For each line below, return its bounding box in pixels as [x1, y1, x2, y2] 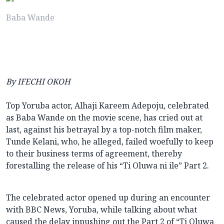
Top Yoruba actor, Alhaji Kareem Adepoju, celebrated [6, 100, 209, 111]
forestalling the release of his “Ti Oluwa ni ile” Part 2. [6, 160, 209, 171]
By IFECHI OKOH [6, 76, 70, 87]
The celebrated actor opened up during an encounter [6, 192, 210, 203]
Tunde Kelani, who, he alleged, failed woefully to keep [6, 136, 213, 147]
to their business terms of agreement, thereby [6, 148, 182, 159]
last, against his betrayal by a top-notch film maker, [6, 124, 202, 135]
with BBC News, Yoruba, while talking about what [6, 204, 197, 215]
